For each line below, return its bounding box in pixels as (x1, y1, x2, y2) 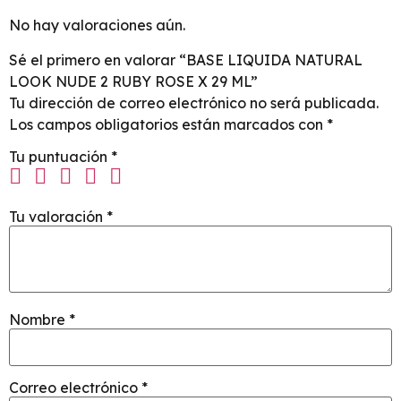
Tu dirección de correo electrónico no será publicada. (9, 93, 379, 112)
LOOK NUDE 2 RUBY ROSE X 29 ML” (9, 72, 258, 90)
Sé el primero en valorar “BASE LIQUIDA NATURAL (9, 50, 363, 69)
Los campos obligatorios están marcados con (9, 115, 327, 133)
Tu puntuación (9, 147, 111, 166)
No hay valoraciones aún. (9, 16, 185, 35)
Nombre (9, 310, 69, 328)
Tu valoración (9, 207, 107, 226)
